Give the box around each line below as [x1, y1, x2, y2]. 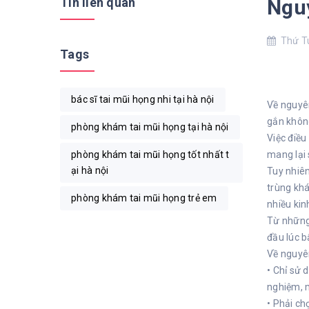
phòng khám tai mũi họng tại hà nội [71, 121, 229, 132]
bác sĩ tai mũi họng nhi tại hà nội [71, 94, 215, 105]
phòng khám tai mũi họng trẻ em [71, 192, 217, 203]
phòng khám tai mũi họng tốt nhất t [71, 149, 230, 160]
